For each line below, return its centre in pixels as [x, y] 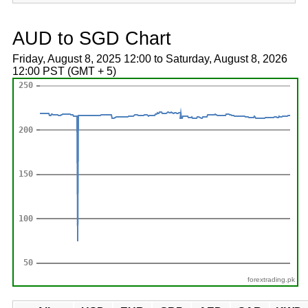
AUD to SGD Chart [91, 38]
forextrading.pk [272, 279]
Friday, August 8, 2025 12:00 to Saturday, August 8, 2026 [150, 59]
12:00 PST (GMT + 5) [64, 71]
